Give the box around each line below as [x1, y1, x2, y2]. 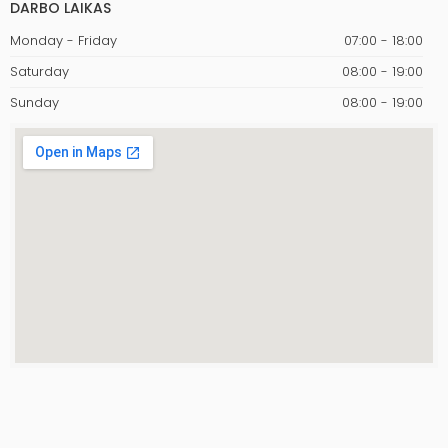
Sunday [10, 92, 59, 112]
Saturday [10, 61, 69, 81]
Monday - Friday [10, 30, 117, 50]
